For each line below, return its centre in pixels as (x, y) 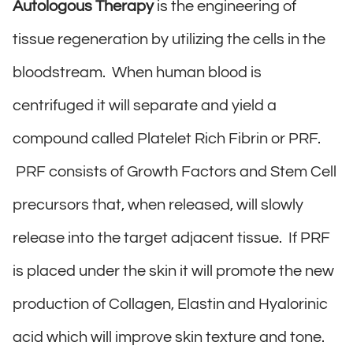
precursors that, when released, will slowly (158, 204)
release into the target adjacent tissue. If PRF (171, 238)
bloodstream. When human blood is (137, 72)
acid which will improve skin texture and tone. (169, 337)
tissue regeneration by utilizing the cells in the (169, 39)
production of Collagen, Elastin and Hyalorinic (170, 304)
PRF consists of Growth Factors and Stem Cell (175, 171)
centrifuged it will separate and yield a (145, 105)
